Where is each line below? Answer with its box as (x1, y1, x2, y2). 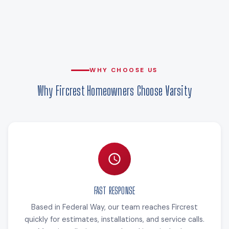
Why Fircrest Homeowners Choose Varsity (37, 83, 192, 98)
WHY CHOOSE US (89, 65, 158, 74)
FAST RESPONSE (94, 185, 135, 196)
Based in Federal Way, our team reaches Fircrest (31, 202, 198, 212)
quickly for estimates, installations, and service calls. (25, 214, 204, 224)
